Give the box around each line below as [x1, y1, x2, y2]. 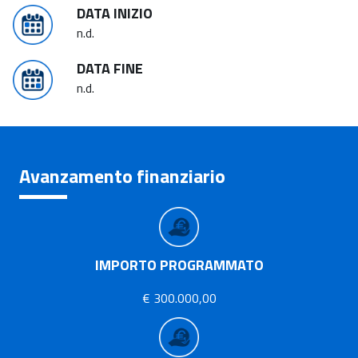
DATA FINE [77, 58, 143, 79]
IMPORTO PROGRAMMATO [94, 254, 264, 276]
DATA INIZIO [77, 2, 153, 24]
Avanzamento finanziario [19, 161, 225, 190]
